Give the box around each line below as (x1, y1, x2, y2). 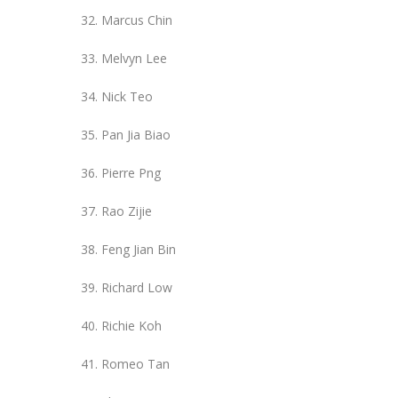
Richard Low (101, 278, 172, 296)
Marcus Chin (101, 11, 172, 28)
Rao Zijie (101, 202, 152, 219)
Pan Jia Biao (101, 125, 171, 143)
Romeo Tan (101, 354, 170, 372)
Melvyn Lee (101, 49, 167, 67)
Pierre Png (101, 163, 161, 181)
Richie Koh (101, 316, 162, 334)
